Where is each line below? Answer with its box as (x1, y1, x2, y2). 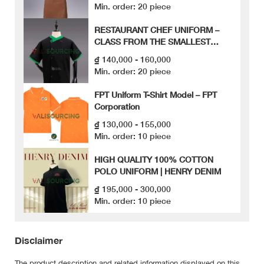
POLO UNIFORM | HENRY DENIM (94, 166, 221, 177)
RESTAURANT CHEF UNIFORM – (94, 24, 219, 35)
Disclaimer (15, 235, 62, 246)
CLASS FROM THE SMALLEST (94, 36, 210, 47)
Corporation (94, 101, 140, 112)
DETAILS (94, 48, 127, 58)
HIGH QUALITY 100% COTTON (94, 154, 213, 165)
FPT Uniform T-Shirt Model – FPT (94, 90, 217, 100)
